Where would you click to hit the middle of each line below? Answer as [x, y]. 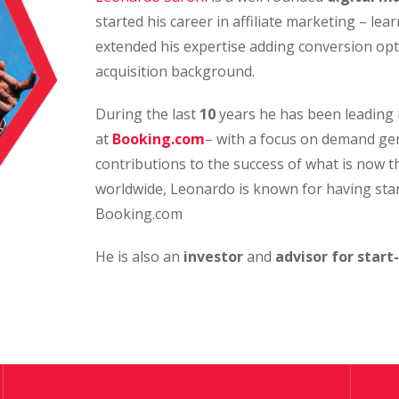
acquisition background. [175, 71]
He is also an [139, 256]
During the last [147, 114]
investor [215, 256]
